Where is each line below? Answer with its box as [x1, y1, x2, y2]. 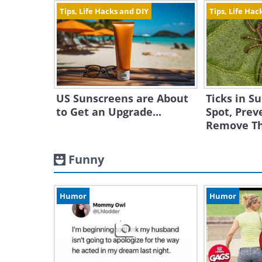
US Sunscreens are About [56, 91, 188, 105]
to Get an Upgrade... [56, 105, 161, 119]
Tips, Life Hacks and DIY [60, 6, 149, 16]
